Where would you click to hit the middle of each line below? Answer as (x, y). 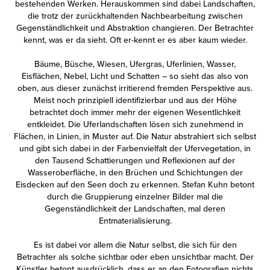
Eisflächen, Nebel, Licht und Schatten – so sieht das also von (135, 76)
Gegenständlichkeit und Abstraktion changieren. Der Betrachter (135, 28)
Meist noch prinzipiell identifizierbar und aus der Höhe (135, 100)
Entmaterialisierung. (135, 221)
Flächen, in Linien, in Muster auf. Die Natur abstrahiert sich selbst (135, 136)
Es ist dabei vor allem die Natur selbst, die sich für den (135, 245)
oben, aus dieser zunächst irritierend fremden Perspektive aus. (135, 88)
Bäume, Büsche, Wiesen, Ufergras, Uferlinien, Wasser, (135, 64)
